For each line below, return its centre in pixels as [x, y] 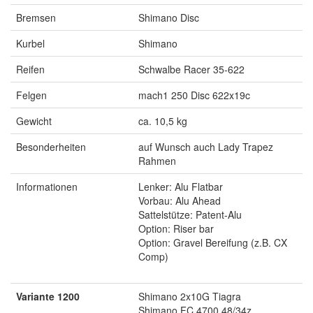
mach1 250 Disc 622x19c [194, 95]
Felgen [31, 95]
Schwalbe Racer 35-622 [191, 69]
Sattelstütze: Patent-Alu [190, 214]
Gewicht [34, 121]
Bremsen [36, 17]
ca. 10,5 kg [163, 121]
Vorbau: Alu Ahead [180, 200]
